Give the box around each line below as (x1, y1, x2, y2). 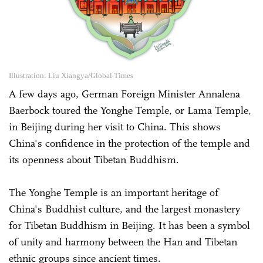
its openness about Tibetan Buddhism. (9, 153, 179, 166)
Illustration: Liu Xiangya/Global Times (9, 70, 133, 80)
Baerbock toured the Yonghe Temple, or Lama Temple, (9, 103, 251, 117)
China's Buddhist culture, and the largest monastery (9, 202, 240, 215)
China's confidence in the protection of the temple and (9, 136, 250, 150)
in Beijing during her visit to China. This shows (9, 120, 221, 133)
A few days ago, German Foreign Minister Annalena (9, 87, 240, 100)
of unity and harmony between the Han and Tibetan (9, 235, 237, 248)
